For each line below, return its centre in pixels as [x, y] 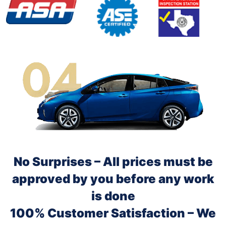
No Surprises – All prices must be [113, 162]
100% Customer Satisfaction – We [113, 213]
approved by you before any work [113, 179]
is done [113, 196]
